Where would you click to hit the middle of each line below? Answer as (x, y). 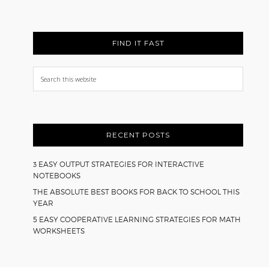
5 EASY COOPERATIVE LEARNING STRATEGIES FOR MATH (137, 219)
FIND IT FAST (138, 43)
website (50, 105)
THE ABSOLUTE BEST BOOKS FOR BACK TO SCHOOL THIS (137, 192)
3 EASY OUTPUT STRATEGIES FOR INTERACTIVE (119, 164)
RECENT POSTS (138, 134)
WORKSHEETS (59, 231)
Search (48, 74)
